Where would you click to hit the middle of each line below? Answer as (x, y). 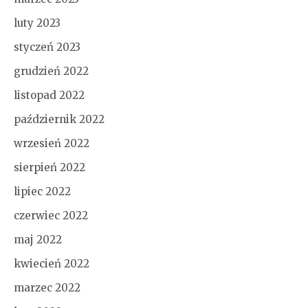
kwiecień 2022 (52, 264)
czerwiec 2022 (51, 216)
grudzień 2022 (51, 71)
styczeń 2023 (47, 47)
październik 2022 (59, 120)
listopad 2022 (49, 96)
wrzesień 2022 (52, 144)
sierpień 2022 (49, 168)
